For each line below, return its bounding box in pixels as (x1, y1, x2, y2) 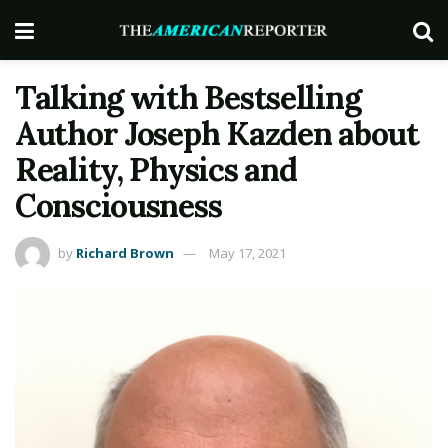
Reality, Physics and (15, 149, 297, 190)
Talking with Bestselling (15, 77, 361, 118)
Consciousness (15, 185, 222, 226)
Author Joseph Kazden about (15, 113, 419, 154)
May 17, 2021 (209, 243, 286, 262)
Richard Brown (76, 243, 174, 262)
